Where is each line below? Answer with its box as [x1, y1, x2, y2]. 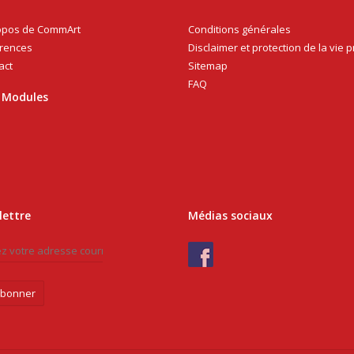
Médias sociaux [188, 208, 273, 224]
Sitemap [188, 58, 228, 73]
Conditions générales [188, 22, 291, 36]
